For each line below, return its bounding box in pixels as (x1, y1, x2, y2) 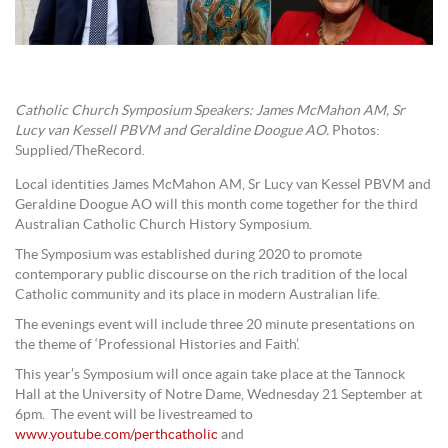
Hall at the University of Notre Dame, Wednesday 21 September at (15, 388, 422, 403)
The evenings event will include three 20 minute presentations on (15, 318, 415, 333)
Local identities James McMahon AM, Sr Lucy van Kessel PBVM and (15, 178, 431, 193)
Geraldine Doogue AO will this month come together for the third (15, 198, 418, 213)
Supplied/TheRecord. (15, 144, 145, 159)
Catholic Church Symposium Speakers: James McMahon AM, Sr (15, 104, 405, 119)
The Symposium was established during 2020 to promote (15, 248, 362, 263)
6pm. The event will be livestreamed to (15, 408, 253, 423)
